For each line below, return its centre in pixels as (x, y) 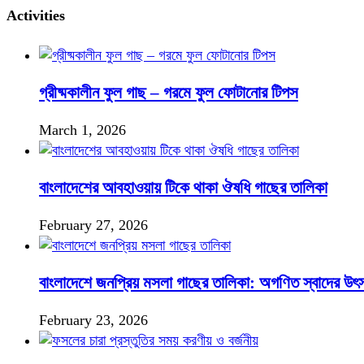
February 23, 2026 (93, 321)
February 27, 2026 (93, 225)
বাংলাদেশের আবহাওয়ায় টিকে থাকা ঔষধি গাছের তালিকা (183, 188)
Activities (36, 15)
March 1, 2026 (82, 130)
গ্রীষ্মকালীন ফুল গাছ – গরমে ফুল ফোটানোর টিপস (169, 92)
